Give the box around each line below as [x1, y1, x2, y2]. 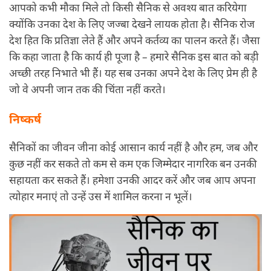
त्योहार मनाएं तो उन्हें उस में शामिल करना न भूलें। [9, 189, 192, 204]
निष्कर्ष [9, 110, 41, 127]
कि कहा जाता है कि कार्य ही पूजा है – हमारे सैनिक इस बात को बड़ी [9, 48, 259, 64]
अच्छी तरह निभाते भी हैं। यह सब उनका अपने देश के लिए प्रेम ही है [9, 65, 257, 80]
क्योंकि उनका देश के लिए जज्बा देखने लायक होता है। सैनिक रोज [9, 16, 255, 31]
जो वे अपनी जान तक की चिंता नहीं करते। [9, 81, 166, 96]
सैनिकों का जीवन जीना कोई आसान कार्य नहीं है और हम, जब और [9, 140, 258, 155]
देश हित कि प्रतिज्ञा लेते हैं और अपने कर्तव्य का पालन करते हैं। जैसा [9, 32, 260, 47]
